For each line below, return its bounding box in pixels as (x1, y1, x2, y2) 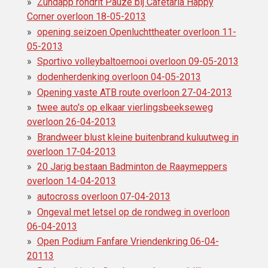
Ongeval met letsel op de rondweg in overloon (36, 206, 230, 218)
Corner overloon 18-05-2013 (26, 11, 146, 23)
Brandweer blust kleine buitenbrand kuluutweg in (36, 131, 239, 143)
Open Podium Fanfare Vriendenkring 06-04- (36, 236, 219, 248)
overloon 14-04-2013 (26, 175, 116, 187)
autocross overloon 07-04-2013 (36, 191, 170, 203)
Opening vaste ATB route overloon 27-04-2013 (36, 86, 232, 98)
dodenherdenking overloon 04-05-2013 (36, 71, 201, 83)
